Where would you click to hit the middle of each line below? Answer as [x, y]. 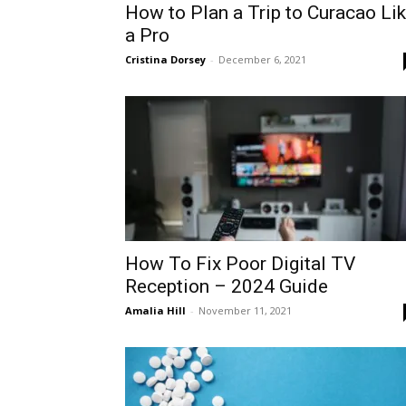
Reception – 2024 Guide [227, 286]
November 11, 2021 [245, 310]
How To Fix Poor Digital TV [240, 264]
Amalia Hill [155, 310]
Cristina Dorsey [165, 59]
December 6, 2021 [262, 59]
